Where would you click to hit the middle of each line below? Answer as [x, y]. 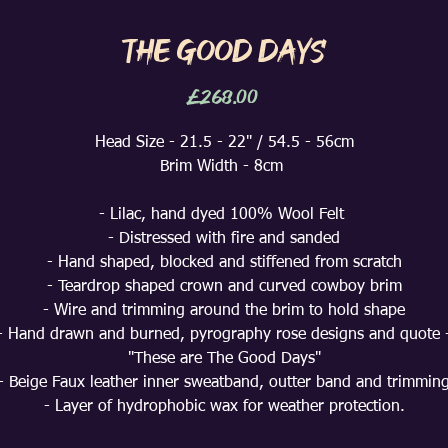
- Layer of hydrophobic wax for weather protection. [224, 407]
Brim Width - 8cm [224, 167]
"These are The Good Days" [224, 359]
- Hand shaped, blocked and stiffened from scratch [224, 263]
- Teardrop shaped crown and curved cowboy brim [224, 287]
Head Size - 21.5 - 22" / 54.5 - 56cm [224, 143]
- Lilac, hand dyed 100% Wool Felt [224, 215]
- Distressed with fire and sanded [224, 239]
